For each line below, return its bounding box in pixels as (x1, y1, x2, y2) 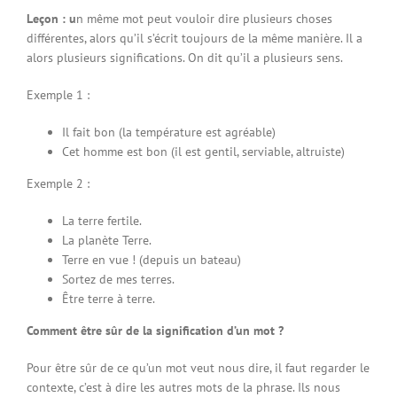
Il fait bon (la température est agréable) (62, 123, 276, 140)
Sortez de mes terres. (62, 270, 175, 287)
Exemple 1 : (27, 86, 90, 103)
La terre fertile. (62, 212, 142, 229)
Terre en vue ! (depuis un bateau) (62, 251, 241, 268)
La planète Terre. (62, 231, 152, 248)
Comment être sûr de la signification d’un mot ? (27, 322, 284, 339)
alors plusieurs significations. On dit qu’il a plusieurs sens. (27, 49, 343, 66)
